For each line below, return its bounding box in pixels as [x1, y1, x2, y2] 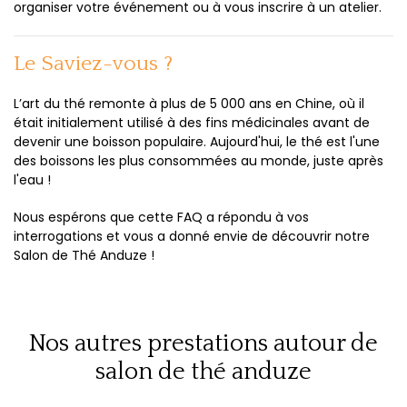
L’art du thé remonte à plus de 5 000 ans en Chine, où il [14, 94, 364, 113]
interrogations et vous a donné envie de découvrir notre [14, 227, 370, 245]
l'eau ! [14, 171, 51, 189]
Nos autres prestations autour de [29, 330, 378, 357]
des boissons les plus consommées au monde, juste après [14, 152, 383, 170]
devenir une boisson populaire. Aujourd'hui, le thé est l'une [14, 133, 380, 151]
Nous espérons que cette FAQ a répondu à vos [14, 208, 309, 226]
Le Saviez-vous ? [14, 52, 173, 75]
